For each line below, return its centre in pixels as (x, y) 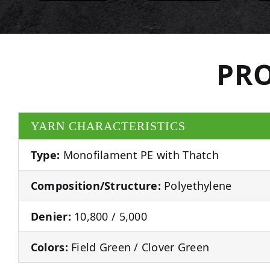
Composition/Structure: (96, 185)
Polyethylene (196, 185)
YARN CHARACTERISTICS (108, 126)
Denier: (51, 216)
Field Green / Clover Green (139, 247)
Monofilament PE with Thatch (139, 155)
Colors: (49, 247)
